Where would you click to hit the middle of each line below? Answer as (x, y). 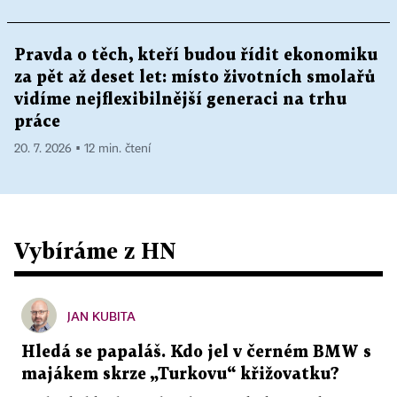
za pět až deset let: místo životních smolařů (195, 78)
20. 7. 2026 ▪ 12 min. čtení (82, 149)
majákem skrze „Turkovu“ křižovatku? (180, 374)
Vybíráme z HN (95, 250)
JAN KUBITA (101, 316)
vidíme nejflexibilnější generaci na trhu (180, 100)
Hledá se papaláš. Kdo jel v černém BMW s (196, 352)
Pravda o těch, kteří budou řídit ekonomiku (196, 55)
